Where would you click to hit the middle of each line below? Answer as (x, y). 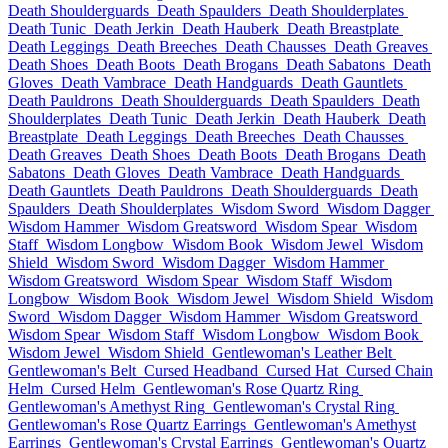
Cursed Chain (389, 370)
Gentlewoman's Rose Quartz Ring (251, 388)
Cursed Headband (201, 370)
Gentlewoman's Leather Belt (302, 352)
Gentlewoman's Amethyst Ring (106, 406)
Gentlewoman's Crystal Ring (304, 406)
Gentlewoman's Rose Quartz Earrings (127, 424)
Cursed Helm (93, 388)
